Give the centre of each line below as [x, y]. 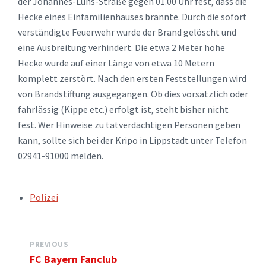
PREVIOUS [49, 244]
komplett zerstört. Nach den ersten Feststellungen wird [132, 78]
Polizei [44, 197]
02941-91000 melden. [61, 156]
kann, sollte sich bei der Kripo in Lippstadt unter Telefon [132, 140]
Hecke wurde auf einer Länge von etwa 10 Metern [116, 63]
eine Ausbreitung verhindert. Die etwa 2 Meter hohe [121, 47]
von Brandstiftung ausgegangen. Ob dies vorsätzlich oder [133, 94]
